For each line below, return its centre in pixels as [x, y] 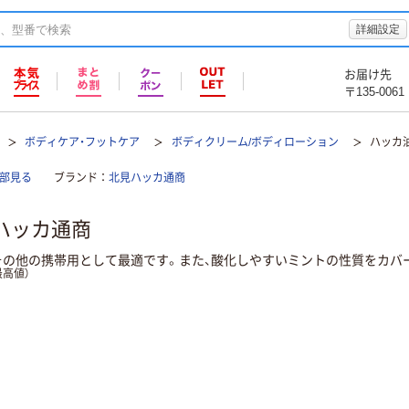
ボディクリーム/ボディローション [255, 142]
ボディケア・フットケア [83, 142]
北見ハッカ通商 [147, 178]
